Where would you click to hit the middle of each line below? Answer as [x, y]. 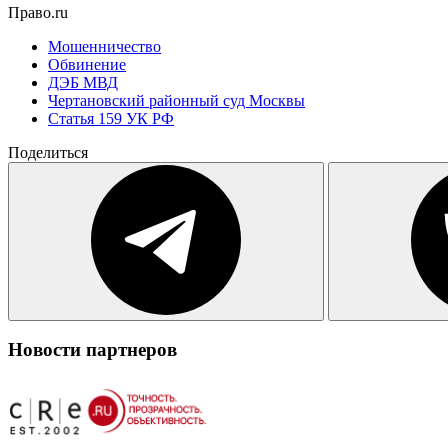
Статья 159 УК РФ [111, 118]
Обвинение [87, 64]
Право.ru [38, 12]
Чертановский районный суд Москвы [176, 100]
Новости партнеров [92, 350]
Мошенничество [104, 46]
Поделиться [48, 152]
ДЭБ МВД [83, 82]
